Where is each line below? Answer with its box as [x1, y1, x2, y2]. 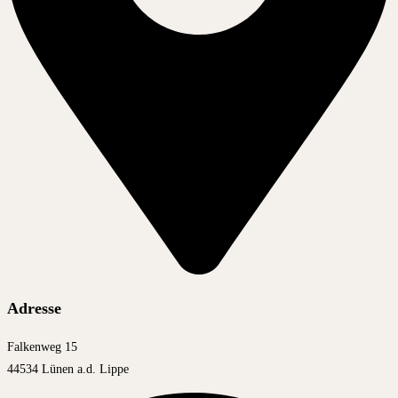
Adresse [7, 298, 61, 317]
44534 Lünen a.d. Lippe [7, 362, 129, 376]
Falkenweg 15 [7, 339, 77, 354]
